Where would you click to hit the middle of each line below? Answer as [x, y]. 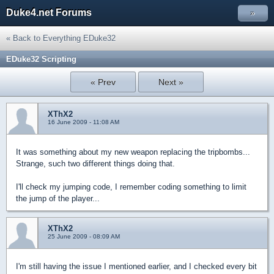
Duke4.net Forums [49, 13]
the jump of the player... [58, 198]
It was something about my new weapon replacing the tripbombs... [133, 152]
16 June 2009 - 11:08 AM [83, 122]
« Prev [103, 82]
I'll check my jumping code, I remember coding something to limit [131, 187]
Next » [171, 82]
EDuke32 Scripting [41, 59]
